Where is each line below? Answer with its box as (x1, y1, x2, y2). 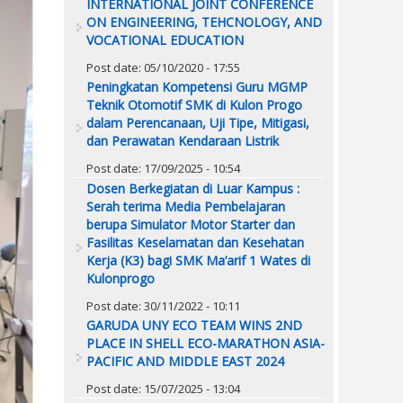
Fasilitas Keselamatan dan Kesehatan (86, 233, 304, 251)
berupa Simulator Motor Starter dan (86, 215, 295, 233)
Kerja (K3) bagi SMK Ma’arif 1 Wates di (86, 251, 310, 269)
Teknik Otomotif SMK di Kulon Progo (86, 95, 302, 113)
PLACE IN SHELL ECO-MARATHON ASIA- (86, 334, 325, 352)
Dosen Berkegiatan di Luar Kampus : (86, 179, 300, 197)
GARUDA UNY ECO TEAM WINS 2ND (86, 316, 302, 334)
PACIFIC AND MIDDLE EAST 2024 (86, 352, 284, 370)
